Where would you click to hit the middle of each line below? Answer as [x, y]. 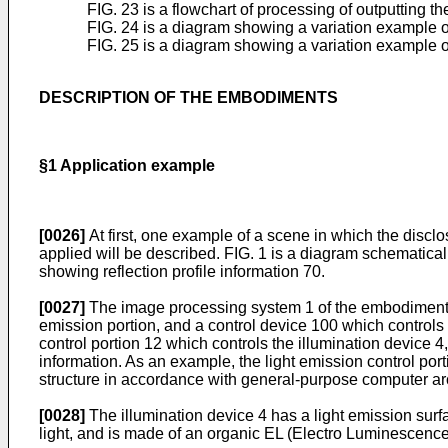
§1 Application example [127, 165]
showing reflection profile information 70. [182, 271]
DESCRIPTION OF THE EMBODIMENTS [188, 97]
